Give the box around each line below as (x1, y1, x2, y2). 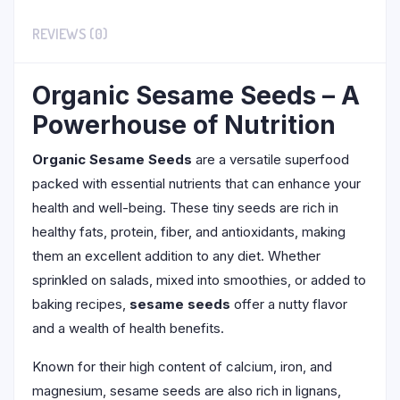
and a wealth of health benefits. (32, 319, 224, 337)
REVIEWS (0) (32, 24, 108, 43)
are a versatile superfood (192, 150, 349, 168)
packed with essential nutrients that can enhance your (32, 174, 361, 192)
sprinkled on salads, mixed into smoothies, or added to (32, 271, 366, 288)
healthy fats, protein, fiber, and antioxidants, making (32, 222, 346, 240)
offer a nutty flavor (230, 295, 347, 312)
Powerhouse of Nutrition (32, 109, 336, 140)
